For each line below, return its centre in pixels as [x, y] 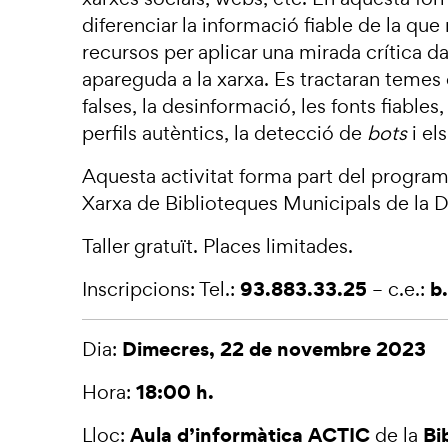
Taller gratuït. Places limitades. [217, 246]
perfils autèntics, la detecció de [224, 133]
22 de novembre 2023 [323, 349]
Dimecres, [168, 349]
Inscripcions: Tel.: [161, 289]
